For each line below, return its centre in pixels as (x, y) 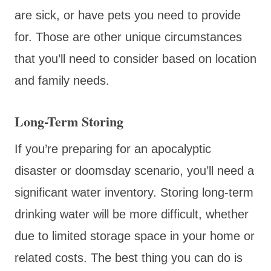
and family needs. (62, 80)
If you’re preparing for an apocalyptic (113, 149)
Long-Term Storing (69, 121)
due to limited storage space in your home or (135, 236)
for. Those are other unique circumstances (128, 37)
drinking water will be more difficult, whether (132, 214)
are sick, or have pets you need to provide (128, 15)
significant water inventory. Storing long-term (134, 192)
